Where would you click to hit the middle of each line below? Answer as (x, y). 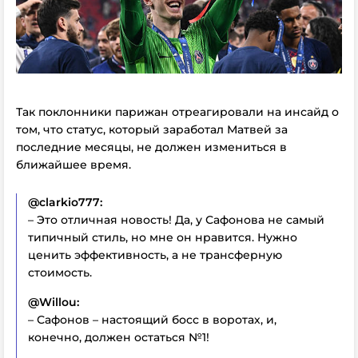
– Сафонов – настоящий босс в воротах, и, (152, 320)
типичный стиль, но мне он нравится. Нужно (163, 237)
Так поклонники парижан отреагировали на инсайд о (177, 112)
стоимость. (60, 272)
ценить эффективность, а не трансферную (155, 255)
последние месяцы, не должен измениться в (151, 147)
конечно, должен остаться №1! (119, 337)
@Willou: (54, 302)
